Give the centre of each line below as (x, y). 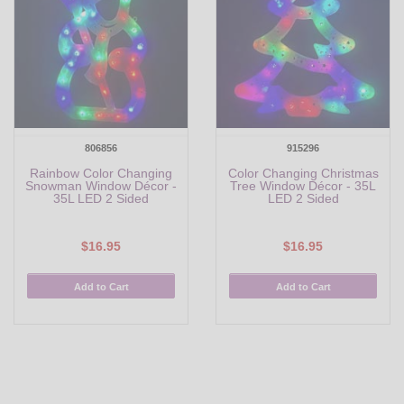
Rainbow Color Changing (101, 174)
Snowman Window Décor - (101, 186)
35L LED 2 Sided (101, 199)
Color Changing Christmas (303, 174)
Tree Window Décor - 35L (303, 186)
